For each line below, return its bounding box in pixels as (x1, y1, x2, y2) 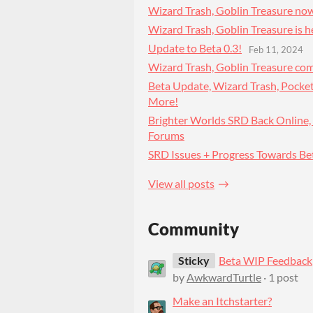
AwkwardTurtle (187, 270, 261, 284)
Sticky (178, 253, 210, 267)
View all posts (148, 177, 214, 191)
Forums (148, 129, 184, 143)
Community (148, 218, 239, 239)
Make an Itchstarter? (173, 293, 272, 307)
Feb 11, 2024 (249, 43, 303, 55)
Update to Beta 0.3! (148, 41, 242, 55)
